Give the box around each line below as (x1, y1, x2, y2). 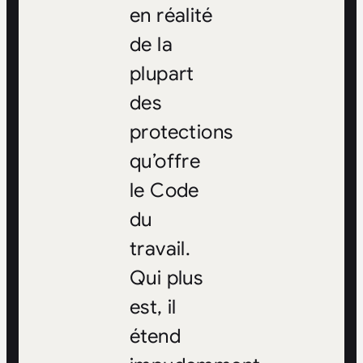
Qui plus (129, 266, 203, 291)
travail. (129, 237, 191, 262)
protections (129, 120, 233, 145)
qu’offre (129, 149, 201, 174)
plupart (129, 62, 194, 87)
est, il (129, 295, 177, 320)
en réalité (129, 3, 212, 28)
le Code (129, 178, 199, 203)
